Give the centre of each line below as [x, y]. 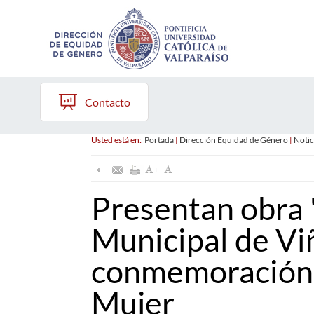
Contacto [108, 102]
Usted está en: [117, 140]
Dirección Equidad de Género [233, 140]
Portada [159, 140]
